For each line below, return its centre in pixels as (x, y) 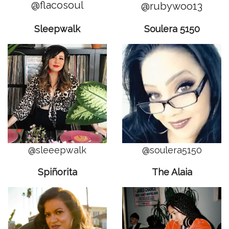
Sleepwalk (57, 29)
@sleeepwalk (57, 150)
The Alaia (172, 172)
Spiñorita (57, 172)
